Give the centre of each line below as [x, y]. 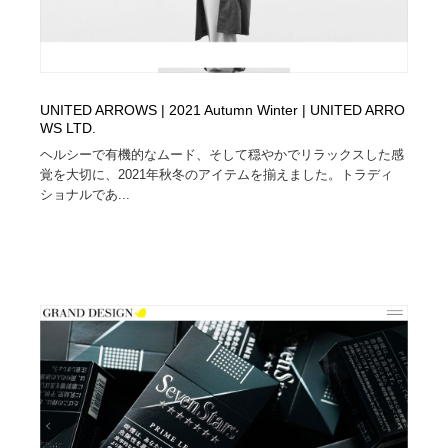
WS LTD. [68, 128]
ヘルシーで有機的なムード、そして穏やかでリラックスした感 [222, 154]
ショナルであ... [85, 194]
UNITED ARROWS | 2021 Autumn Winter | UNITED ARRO [223, 110]
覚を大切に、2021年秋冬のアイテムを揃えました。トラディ [217, 174]
